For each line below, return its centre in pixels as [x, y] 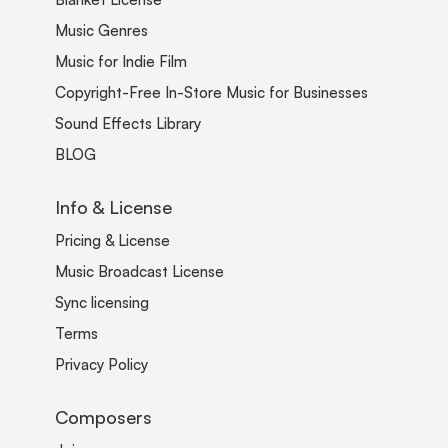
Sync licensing [102, 302]
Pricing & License [112, 240]
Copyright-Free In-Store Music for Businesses [211, 92]
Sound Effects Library [128, 123]
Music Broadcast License [139, 271]
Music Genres [101, 30]
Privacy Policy [101, 364]
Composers [103, 416]
